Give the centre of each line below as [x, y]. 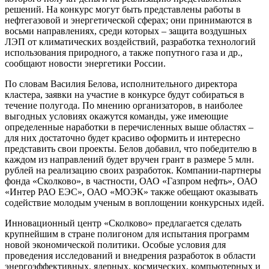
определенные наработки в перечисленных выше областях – [129, 127]
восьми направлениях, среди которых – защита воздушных [126, 31]
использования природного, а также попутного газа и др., [124, 52]
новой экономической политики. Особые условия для [115, 244]
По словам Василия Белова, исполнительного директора [121, 83]
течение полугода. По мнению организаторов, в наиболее [124, 105]
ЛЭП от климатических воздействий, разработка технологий [130, 41]
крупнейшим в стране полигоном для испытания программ [127, 234]
